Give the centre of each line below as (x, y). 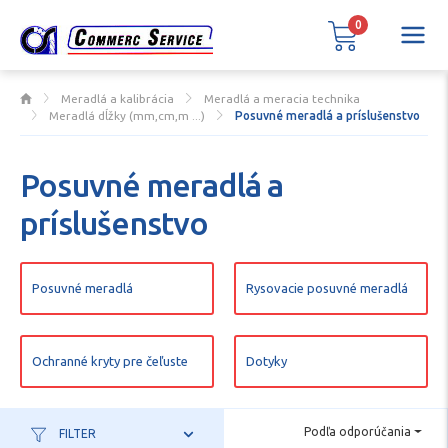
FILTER (76, 433)
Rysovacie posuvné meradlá (327, 288)
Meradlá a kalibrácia (118, 98)
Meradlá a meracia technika (281, 98)
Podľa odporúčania (358, 432)
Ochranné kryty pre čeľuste (110, 361)
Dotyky (266, 361)
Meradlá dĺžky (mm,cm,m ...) (127, 115)
